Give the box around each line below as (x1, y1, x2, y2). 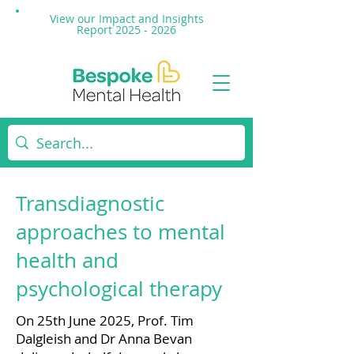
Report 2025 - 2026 (77, 22, 176, 37)
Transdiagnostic (16, 190, 164, 217)
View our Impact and (49, 11, 162, 26)
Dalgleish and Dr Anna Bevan (16, 330, 192, 348)
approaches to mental (16, 218, 225, 246)
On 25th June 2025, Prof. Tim (16, 311, 194, 330)
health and (16, 247, 119, 274)
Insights (161, 11, 204, 26)
